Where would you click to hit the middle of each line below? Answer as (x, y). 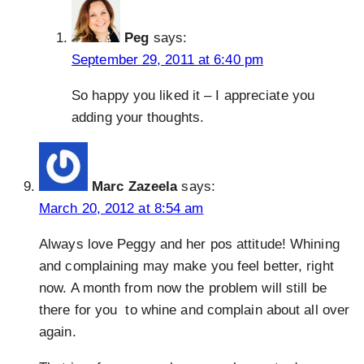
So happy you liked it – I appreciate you (193, 96)
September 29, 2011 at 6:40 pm (167, 60)
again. (58, 332)
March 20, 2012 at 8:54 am (121, 209)
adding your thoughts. (138, 118)
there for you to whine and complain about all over (195, 310)
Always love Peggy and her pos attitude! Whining (189, 245)
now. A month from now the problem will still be (183, 288)
